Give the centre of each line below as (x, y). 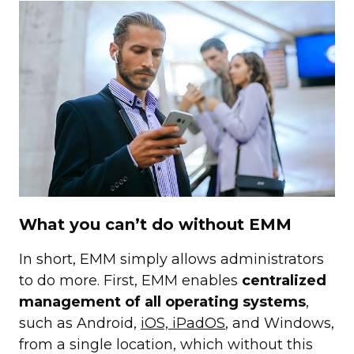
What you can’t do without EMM (155, 225)
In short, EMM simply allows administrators (171, 260)
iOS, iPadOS (183, 324)
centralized (284, 281)
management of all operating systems (162, 302)
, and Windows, (280, 324)
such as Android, (80, 324)
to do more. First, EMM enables (130, 281)
